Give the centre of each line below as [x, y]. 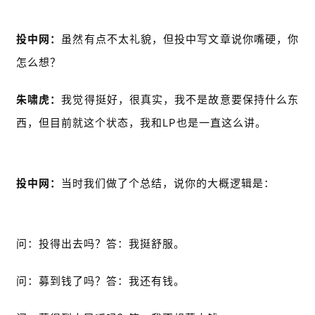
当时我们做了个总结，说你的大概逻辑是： [168, 184]
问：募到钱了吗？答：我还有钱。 [101, 281]
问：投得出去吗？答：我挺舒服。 [101, 244]
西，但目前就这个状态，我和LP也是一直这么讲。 [141, 123]
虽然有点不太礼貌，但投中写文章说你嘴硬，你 [180, 39]
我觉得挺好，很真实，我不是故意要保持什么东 [180, 100]
